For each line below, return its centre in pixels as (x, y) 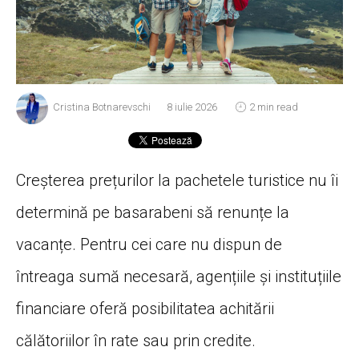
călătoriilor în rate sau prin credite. (136, 340)
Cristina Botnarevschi (102, 107)
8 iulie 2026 (192, 107)
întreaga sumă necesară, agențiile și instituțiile (179, 276)
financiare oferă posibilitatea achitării (145, 308)
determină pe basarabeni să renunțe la (153, 212)
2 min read (274, 107)
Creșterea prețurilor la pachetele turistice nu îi (177, 180)
